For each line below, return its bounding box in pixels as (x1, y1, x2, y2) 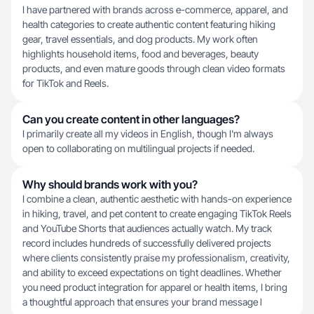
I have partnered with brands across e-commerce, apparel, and (22, 4, 288, 15)
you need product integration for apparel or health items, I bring (22, 281, 287, 293)
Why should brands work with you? (22, 177, 198, 191)
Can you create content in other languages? (22, 112, 240, 126)
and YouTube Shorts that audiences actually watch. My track (22, 222, 272, 234)
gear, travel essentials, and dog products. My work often (22, 33, 258, 45)
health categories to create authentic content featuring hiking (22, 18, 275, 30)
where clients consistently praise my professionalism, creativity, (22, 252, 290, 264)
